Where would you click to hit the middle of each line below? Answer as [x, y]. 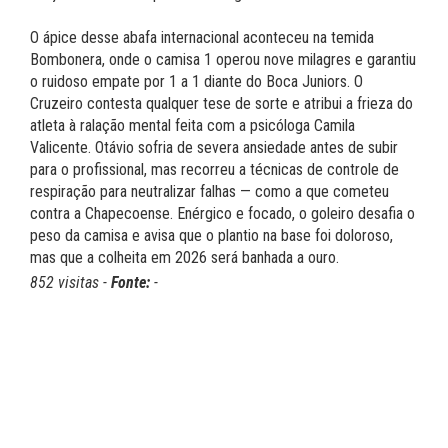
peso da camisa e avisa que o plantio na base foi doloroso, [211, 236]
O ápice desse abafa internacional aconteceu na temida [202, 38]
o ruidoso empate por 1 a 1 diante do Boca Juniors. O [196, 82]
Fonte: [130, 283]
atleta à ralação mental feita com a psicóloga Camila [192, 126]
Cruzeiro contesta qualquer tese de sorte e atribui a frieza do [221, 104]
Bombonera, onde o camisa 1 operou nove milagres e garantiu [223, 60]
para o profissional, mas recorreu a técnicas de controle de [214, 170]
